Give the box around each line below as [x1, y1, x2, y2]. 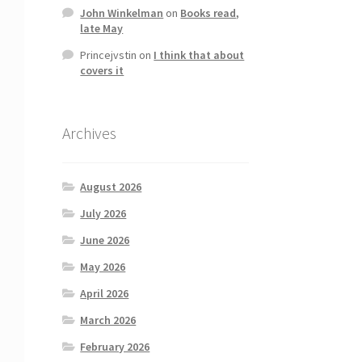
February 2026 [80, 339, 150, 354]
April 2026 [80, 285, 129, 301]
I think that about [154, 48, 245, 63]
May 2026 [80, 259, 126, 274]
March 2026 [80, 312, 137, 327]
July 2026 [80, 205, 127, 221]
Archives [61, 123, 116, 144]
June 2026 [80, 232, 130, 247]
